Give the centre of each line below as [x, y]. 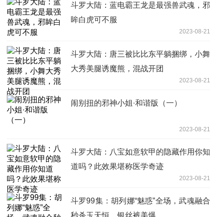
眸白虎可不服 [94, 19]
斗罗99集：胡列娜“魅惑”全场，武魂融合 [140, 201]
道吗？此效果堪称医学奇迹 [117, 166]
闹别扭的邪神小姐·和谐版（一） [126, 103]
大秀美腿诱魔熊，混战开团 [117, 68]
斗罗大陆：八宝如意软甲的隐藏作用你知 [140, 152]
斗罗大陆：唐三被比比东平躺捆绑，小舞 [140, 54]
